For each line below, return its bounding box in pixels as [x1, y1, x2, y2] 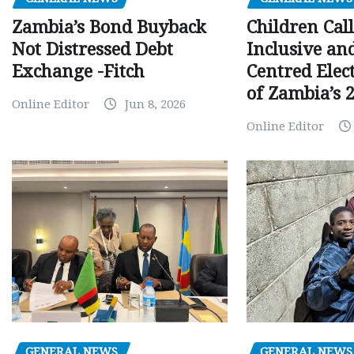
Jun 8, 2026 [125, 96, 186, 111]
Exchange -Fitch [12, 61, 145, 81]
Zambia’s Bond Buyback [12, 17, 206, 37]
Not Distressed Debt [12, 39, 173, 59]
